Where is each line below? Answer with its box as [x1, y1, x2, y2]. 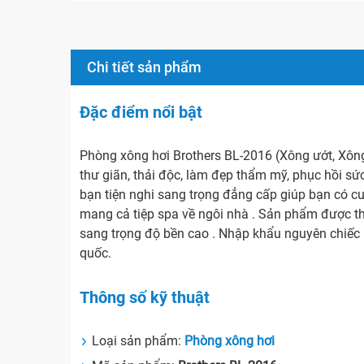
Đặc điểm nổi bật [80, 102, 203, 123]
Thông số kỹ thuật [80, 288, 210, 308]
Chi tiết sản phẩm [87, 58, 201, 76]
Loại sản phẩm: [92, 333, 185, 349]
